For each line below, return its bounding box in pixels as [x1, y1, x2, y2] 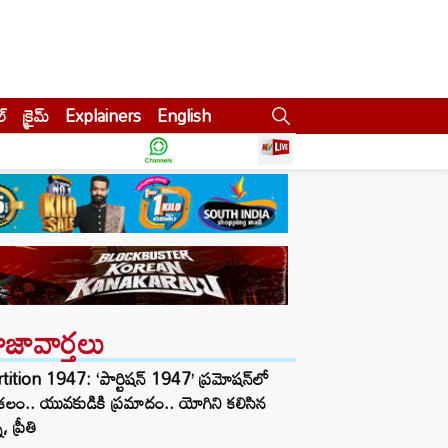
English [157, 99, 211, 132]
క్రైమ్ [23, 99, 49, 132]
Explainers [65, 99, 141, 132]
